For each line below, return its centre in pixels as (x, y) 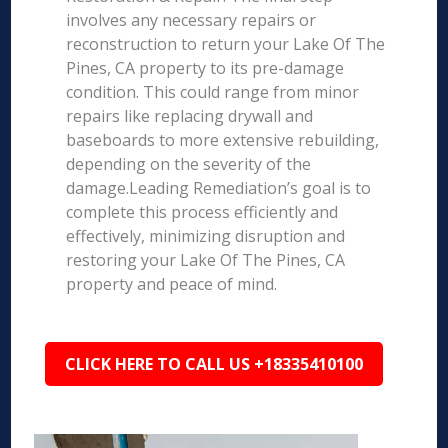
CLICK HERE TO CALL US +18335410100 (214, 364)
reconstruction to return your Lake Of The (226, 44)
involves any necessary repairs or (191, 20)
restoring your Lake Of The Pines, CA (206, 260)
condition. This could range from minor (213, 92)
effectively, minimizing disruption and (206, 236)
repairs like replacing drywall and (190, 116)
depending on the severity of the (189, 164)
